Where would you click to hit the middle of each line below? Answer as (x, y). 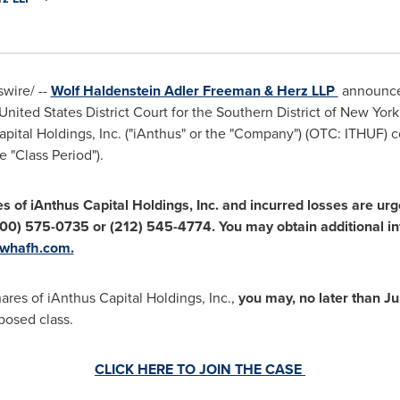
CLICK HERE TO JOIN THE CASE (200, 369)
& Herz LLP (299, 91)
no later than (341, 298)
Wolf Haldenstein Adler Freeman (155, 91)
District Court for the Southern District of (211, 112)
